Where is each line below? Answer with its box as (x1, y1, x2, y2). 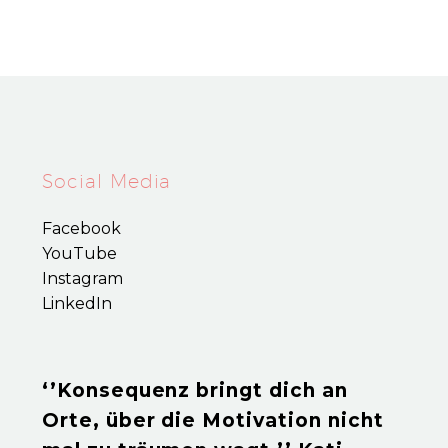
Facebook (42, 219, 121, 239)
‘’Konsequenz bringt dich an (42, 378, 348, 402)
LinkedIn (42, 294, 112, 314)
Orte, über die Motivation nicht (42, 408, 384, 432)
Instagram (42, 269, 123, 289)
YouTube (42, 244, 117, 264)
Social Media (42, 170, 172, 193)
